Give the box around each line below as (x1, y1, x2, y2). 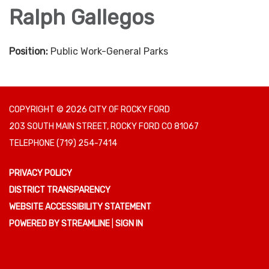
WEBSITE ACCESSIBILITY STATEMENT (9, 202, 151, 213)
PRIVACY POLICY (9, 168, 72, 179)
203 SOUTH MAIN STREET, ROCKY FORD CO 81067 (9, 121, 199, 132)
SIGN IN (115, 219, 143, 229)
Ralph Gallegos (9, 5, 154, 31)
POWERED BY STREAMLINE (9, 219, 110, 229)
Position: (9, 46, 50, 58)
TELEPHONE (9, 138, 55, 149)
